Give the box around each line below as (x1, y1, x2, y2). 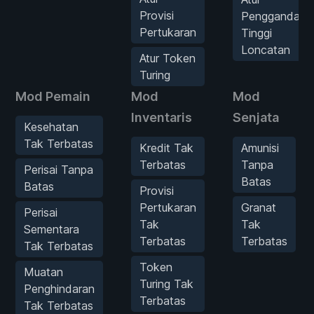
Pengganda (241, 8, 300, 23)
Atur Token (139, 50, 196, 65)
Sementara (24, 221, 79, 236)
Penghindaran (24, 281, 95, 296)
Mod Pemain (15, 88, 90, 104)
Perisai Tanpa (24, 162, 93, 177)
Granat (241, 200, 276, 214)
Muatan (24, 264, 63, 279)
